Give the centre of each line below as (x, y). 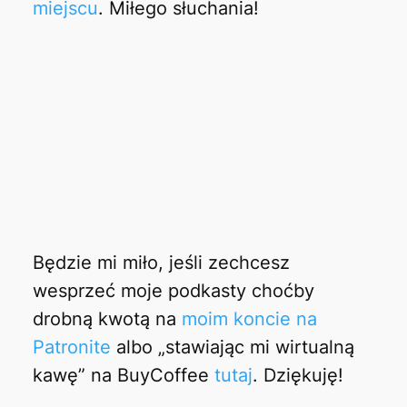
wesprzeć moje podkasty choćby (173, 290)
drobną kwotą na (107, 318)
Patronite (71, 347)
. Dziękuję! (298, 375)
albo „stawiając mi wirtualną (232, 347)
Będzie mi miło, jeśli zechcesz (161, 262)
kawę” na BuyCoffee (123, 375)
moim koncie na (249, 318)
